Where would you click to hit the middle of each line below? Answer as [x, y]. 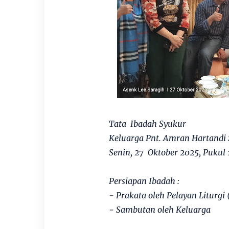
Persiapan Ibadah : [144, 181]
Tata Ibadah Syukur [147, 124]
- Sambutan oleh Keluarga [159, 210]
